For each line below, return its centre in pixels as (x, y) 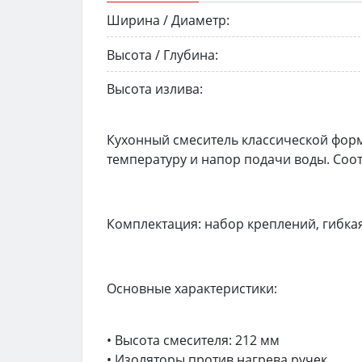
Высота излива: (155, 89)
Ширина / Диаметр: (168, 20)
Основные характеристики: (192, 289)
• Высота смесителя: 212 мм (193, 341)
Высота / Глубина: (162, 55)
